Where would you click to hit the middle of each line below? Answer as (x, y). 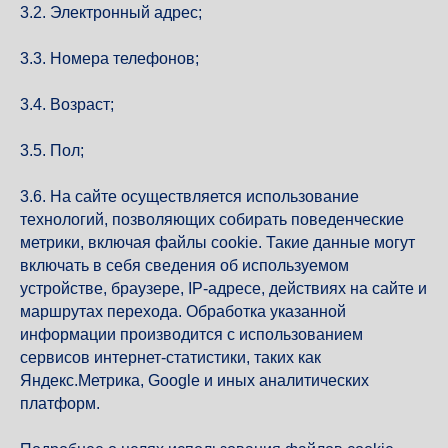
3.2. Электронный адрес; (111, 12)
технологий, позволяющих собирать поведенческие (212, 219)
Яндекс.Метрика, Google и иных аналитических (194, 380)
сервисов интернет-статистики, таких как (170, 357)
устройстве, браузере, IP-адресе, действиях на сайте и (223, 288)
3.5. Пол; (52, 150)
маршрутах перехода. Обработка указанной (183, 311)
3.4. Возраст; (67, 104)
